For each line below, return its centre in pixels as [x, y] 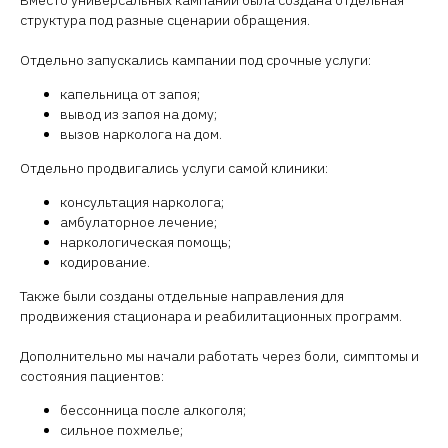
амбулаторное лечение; [138, 222]
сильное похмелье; [121, 430]
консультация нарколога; [142, 202]
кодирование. [105, 262]
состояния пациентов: [92, 376]
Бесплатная [162, 427]
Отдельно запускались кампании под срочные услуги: [195, 60]
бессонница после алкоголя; [153, 410]
